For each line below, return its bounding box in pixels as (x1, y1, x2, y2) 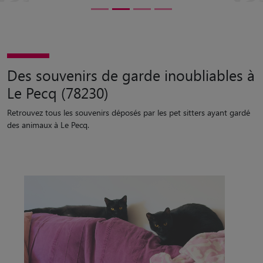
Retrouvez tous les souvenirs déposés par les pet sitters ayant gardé (7, 107, 250, 118)
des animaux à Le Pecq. (7, 119, 89, 130)
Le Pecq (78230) (7, 83, 109, 102)
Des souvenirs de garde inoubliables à (7, 65, 255, 85)
